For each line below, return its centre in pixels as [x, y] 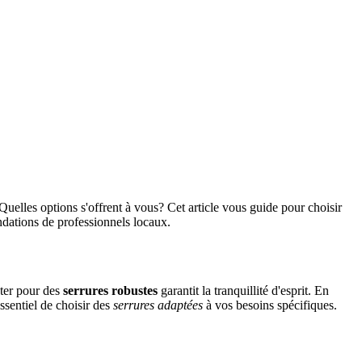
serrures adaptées [158, 305]
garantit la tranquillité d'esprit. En [243, 290]
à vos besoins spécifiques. [270, 305]
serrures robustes [110, 290]
